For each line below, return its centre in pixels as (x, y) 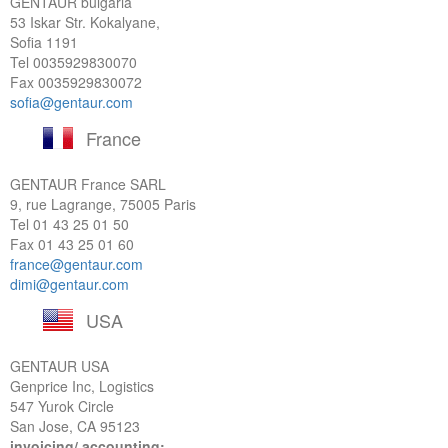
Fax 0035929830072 (76, 82)
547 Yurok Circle (62, 406)
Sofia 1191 (44, 42)
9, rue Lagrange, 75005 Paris (103, 204)
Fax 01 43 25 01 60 (72, 244)
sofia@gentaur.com (71, 102)
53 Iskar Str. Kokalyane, (85, 22)
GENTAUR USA (59, 366)
